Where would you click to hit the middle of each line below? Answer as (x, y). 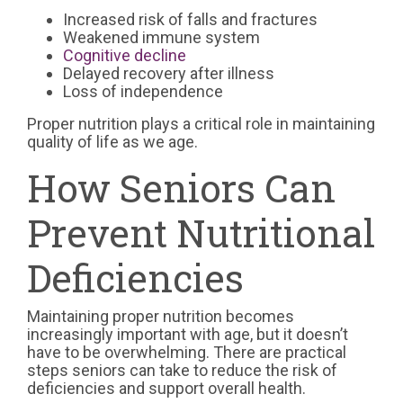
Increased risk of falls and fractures (190, 20)
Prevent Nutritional (201, 233)
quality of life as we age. (112, 142)
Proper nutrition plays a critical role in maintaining (201, 124)
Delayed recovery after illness (169, 74)
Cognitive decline (125, 56)
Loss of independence (143, 92)
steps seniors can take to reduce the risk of (182, 371)
